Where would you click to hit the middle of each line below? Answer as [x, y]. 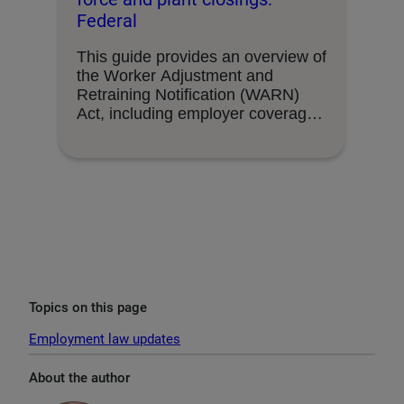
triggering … [121, 132]
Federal [107, 20]
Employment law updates [105, 339]
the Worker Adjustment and [175, 75]
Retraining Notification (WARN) [188, 94]
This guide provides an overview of [202, 56]
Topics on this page [88, 307]
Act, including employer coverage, [198, 113]
